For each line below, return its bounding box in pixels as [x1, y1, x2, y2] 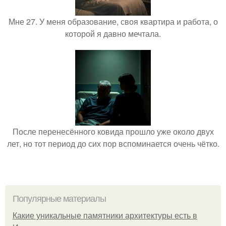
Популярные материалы [13, 194, 106, 204]
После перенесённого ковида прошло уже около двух [12, 126, 214, 137]
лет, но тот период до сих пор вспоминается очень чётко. [7, 138, 219, 149]
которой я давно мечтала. [65, 28, 161, 39]
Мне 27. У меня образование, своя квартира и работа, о [8, 16, 218, 27]
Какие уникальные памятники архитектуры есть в [13, 211, 197, 220]
